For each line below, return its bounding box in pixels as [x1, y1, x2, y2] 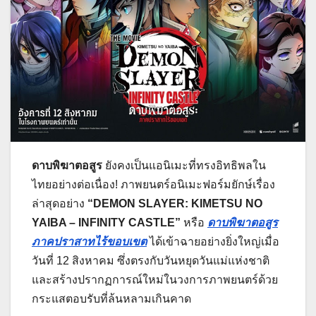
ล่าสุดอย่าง [32, 197, 87, 209]
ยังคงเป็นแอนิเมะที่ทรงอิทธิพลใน [102, 159, 266, 171]
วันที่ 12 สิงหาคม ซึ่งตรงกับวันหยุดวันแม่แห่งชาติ [32, 254, 269, 267]
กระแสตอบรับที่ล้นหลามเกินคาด [32, 292, 191, 305]
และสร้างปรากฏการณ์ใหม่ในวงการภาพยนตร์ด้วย [32, 273, 278, 286]
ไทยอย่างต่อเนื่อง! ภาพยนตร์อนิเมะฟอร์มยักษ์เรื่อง [32, 178, 275, 190]
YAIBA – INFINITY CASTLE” [32, 216, 181, 229]
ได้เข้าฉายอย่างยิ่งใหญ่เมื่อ [150, 235, 279, 248]
